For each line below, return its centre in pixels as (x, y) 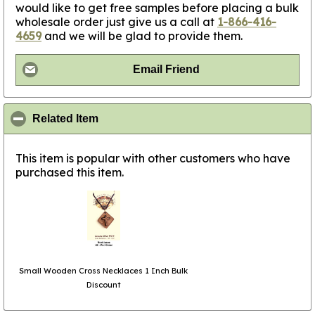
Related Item (65, 118)
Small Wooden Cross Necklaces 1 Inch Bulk (103, 270)
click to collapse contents (167, 118)
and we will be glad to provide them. (142, 36)
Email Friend (166, 70)
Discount (103, 284)
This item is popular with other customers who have (153, 158)
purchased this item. (70, 172)
